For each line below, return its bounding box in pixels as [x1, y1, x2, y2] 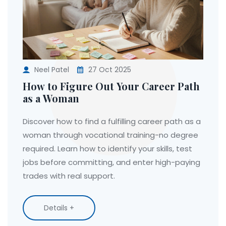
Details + [44, 202, 74, 213]
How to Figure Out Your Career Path [23, 79, 200, 93]
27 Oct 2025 [86, 64, 131, 75]
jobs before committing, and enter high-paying [23, 156, 200, 167]
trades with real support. [23, 170, 115, 181]
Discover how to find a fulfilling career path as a [23, 116, 201, 127]
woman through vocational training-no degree [23, 129, 198, 140]
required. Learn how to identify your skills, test [23, 143, 192, 154]
